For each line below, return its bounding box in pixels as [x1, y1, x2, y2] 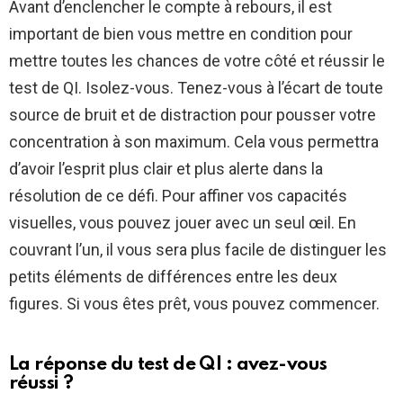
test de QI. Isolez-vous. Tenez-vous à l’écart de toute [9, 78, 383, 98]
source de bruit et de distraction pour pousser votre [9, 105, 376, 125]
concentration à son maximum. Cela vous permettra [9, 132, 379, 152]
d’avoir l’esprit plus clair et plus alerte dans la [9, 159, 323, 179]
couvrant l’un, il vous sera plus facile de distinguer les [9, 240, 387, 260]
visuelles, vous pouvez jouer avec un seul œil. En [9, 213, 356, 233]
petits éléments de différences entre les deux [9, 267, 337, 287]
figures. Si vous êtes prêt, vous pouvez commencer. [9, 294, 380, 314]
